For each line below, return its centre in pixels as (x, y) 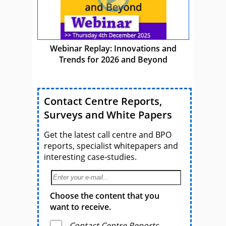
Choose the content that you (105, 195)
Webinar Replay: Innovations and (113, 48)
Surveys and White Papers (108, 115)
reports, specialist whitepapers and (111, 146)
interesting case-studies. (90, 157)
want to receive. (80, 207)
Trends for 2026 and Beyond (113, 59)
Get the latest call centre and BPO (108, 134)
